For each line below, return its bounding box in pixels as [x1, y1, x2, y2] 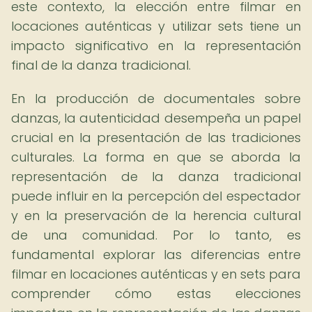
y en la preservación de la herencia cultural [11, 207, 301, 224]
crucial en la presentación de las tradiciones [11, 129, 301, 146]
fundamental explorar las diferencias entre [11, 246, 301, 263]
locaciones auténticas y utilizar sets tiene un [11, 17, 301, 35]
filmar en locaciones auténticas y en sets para [11, 265, 301, 283]
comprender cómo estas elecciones [11, 285, 301, 302]
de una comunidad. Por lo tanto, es [11, 226, 301, 244]
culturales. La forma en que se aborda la [11, 148, 301, 166]
